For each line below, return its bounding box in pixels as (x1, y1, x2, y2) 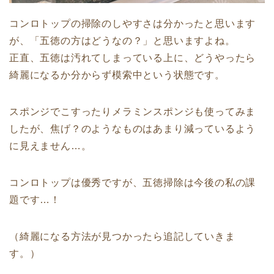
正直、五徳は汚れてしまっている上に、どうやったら (9, 53, 256, 64)
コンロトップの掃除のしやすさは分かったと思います (9, 18, 256, 29)
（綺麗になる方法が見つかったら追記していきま (9, 231, 235, 242)
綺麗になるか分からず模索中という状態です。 (9, 70, 225, 81)
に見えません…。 (9, 141, 92, 152)
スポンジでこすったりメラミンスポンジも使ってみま (9, 106, 256, 117)
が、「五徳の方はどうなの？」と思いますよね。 (9, 35, 235, 46)
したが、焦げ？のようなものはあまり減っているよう (9, 124, 256, 135)
